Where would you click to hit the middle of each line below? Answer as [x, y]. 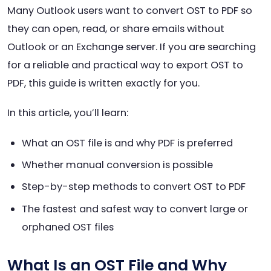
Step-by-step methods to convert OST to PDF [134, 187]
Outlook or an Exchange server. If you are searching [132, 47]
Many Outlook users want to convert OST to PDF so [130, 11]
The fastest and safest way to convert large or [135, 209]
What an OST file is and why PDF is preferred [127, 143]
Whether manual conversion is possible [117, 165]
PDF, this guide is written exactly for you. [103, 83]
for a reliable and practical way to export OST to [125, 65]
